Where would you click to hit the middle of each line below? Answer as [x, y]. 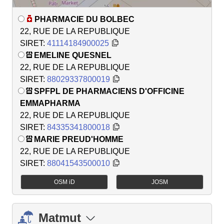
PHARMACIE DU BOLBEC [84, 19]
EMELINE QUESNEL [73, 55]
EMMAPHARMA [50, 103]
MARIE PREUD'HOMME [79, 139]
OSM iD [64, 182]
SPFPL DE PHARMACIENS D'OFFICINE [109, 91]
